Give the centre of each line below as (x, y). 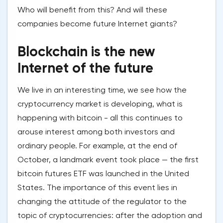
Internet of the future (85, 68)
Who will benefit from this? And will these (92, 10)
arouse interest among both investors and (96, 132)
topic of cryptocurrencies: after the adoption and (110, 216)
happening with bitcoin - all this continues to (100, 118)
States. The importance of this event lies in (97, 188)
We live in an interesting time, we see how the (102, 90)
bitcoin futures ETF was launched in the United (103, 174)
